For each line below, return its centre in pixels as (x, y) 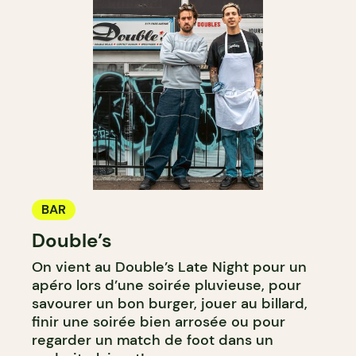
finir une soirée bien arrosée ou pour (159, 321)
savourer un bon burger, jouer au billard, (170, 303)
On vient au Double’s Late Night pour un (169, 267)
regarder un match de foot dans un (153, 340)
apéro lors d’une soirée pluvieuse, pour (166, 285)
